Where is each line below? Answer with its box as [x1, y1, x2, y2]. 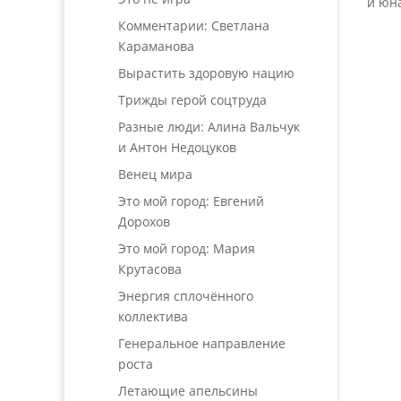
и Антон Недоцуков [118, 139, 236, 156]
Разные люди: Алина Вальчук [118, 118, 300, 135]
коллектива [118, 308, 188, 325]
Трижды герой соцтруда [118, 91, 267, 108]
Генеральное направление [118, 335, 286, 352]
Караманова [118, 38, 194, 55]
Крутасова [118, 260, 182, 277]
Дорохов [118, 213, 170, 230]
